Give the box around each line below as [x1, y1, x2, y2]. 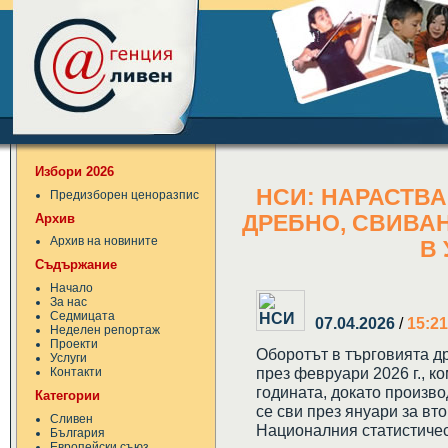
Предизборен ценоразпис [50, 187, 199, 202]
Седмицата [50, 309, 115, 324]
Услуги [50, 351, 87, 366]
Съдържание [35, 257, 117, 273]
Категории [35, 387, 100, 403]
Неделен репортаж [50, 323, 160, 338]
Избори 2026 [35, 163, 114, 179]
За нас [50, 295, 87, 310]
